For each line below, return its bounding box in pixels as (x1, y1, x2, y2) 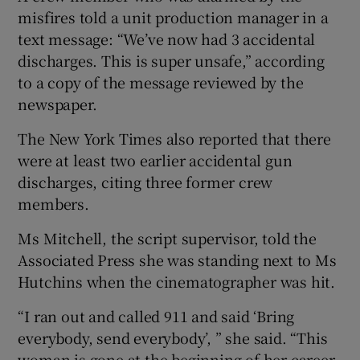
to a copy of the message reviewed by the (18, 71, 304, 92)
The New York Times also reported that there (18, 127, 331, 149)
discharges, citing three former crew (18, 170, 273, 192)
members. (18, 192, 89, 214)
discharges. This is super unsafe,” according (18, 49, 325, 71)
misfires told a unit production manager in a (18, 6, 329, 27)
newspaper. (18, 92, 97, 114)
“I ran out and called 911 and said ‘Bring (18, 305, 295, 326)
